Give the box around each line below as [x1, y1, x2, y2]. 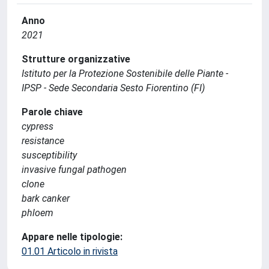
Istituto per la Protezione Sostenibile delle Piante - [22, 68, 228, 79]
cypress [22, 121, 53, 132]
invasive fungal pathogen [22, 164, 127, 175]
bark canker [22, 193, 70, 204]
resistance [22, 135, 64, 147]
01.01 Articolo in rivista [22, 246, 118, 257]
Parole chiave [22, 106, 83, 118]
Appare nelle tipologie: [22, 231, 122, 243]
